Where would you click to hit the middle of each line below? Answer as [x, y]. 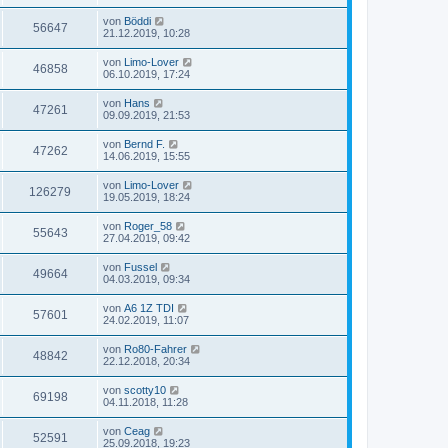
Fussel [140, 266]
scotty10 [145, 389]
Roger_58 [148, 225]
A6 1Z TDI [149, 307]
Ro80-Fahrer [155, 348]
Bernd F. [144, 143]
